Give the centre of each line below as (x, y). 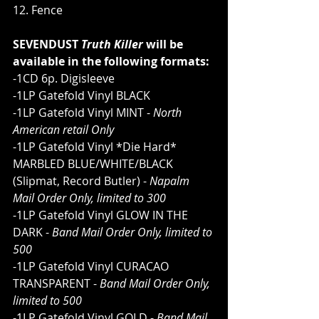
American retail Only (70, 129)
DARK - (32, 232)
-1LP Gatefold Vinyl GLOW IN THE (102, 215)
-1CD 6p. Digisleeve (64, 78)
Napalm (171, 181)
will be (164, 44)
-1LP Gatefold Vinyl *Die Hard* (96, 146)
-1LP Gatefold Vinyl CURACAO (92, 266)
